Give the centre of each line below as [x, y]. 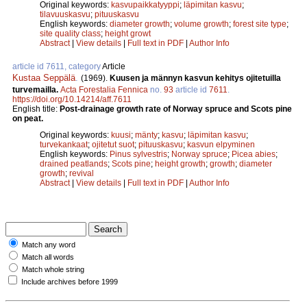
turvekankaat [64, 145]
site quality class [70, 34]
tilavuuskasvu [65, 15]
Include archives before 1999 [70, 282]
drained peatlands [74, 164]
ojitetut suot [113, 145]
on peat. [28, 119]
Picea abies [254, 155]
